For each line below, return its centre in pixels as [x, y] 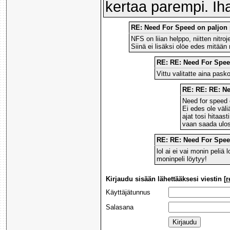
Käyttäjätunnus [128, 193]
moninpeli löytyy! [182, 159]
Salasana [120, 207]
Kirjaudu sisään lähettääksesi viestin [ [166, 179]
